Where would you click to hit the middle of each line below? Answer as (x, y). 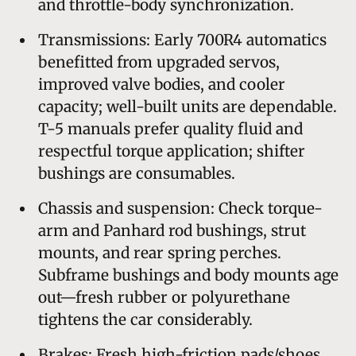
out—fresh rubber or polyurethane (164, 297)
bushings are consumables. (137, 173)
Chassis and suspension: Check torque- (180, 208)
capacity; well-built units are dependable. (188, 106)
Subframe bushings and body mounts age (188, 275)
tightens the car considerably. (145, 319)
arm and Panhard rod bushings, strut (172, 230)
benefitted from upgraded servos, (159, 62)
